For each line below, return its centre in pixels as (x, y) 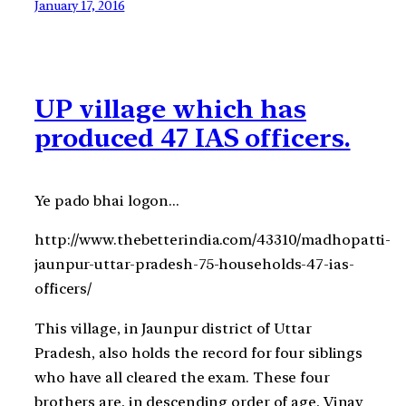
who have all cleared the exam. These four (182, 377)
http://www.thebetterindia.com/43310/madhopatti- (213, 240)
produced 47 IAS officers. (193, 138)
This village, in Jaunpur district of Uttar (173, 328)
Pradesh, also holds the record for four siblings (199, 353)
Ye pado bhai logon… (107, 201)
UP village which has (170, 109)
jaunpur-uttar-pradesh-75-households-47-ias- (194, 265)
